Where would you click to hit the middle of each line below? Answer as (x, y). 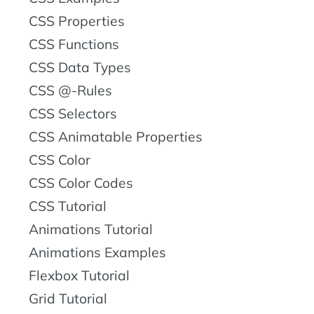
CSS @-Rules (70, 91)
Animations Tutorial (91, 230)
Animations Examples (97, 253)
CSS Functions (74, 45)
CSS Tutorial (68, 206)
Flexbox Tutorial (79, 276)
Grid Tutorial (68, 299)
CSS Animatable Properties (116, 137)
